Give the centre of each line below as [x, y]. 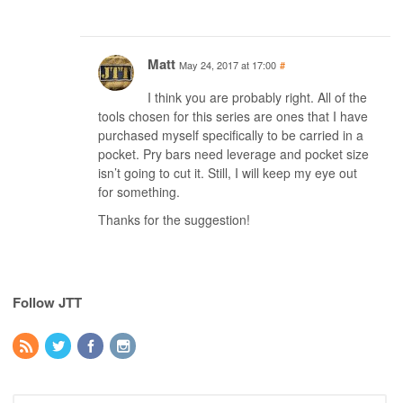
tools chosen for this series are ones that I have [233, 116]
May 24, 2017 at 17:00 [228, 65]
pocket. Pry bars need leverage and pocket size [233, 154]
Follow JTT [47, 303]
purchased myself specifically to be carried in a [231, 135]
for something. [139, 192]
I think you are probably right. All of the [257, 98]
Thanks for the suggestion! [174, 220]
